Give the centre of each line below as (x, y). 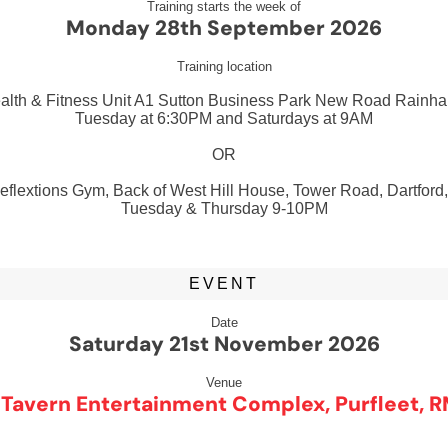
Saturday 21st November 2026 (224, 343)
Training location (224, 66)
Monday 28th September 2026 (224, 27)
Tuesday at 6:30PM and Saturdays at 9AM (224, 118)
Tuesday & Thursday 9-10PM (224, 208)
